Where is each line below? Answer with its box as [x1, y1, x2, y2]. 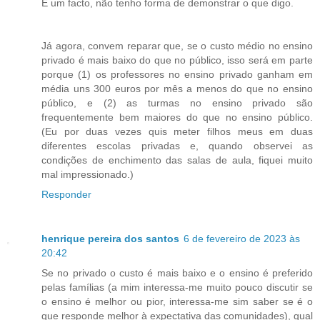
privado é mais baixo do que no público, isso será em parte [41, 54, 313, 66]
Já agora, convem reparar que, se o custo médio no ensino [41, 39, 313, 51]
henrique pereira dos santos [41, 232, 179, 244]
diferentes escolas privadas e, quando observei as [41, 139, 313, 151]
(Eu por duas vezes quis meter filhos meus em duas [41, 125, 313, 137]
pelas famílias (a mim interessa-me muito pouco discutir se [41, 281, 313, 293]
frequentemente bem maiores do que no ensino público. [41, 111, 313, 123]
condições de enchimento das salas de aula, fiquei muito [41, 154, 313, 166]
